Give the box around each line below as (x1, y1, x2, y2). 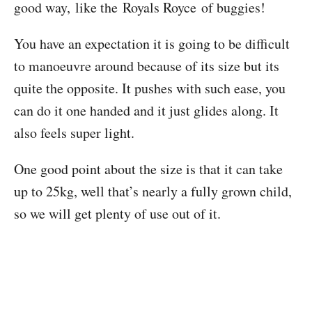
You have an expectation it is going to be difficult (14, 34, 290, 53)
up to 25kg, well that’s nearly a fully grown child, (14, 182, 292, 201)
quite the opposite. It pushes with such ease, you (14, 79, 286, 97)
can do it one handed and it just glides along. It (14, 101, 279, 120)
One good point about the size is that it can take (14, 159, 283, 178)
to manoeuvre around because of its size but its (14, 56, 279, 75)
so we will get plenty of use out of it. (14, 204, 221, 223)
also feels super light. (14, 123, 134, 142)
